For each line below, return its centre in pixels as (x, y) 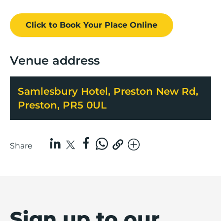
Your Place (105, 25)
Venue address (55, 60)
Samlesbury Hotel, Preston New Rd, (108, 91)
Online (144, 25)
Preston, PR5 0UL (62, 105)
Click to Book (53, 25)
